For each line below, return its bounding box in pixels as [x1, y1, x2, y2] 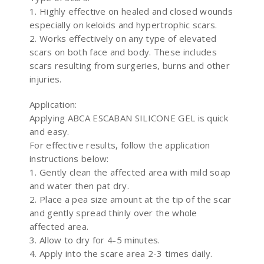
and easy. [29, 125, 70, 137]
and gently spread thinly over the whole [29, 206, 197, 219]
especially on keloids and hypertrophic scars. [29, 18, 217, 31]
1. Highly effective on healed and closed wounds [29, 5, 233, 17]
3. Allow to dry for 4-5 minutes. [29, 233, 160, 246]
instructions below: [29, 152, 109, 164]
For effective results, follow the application [29, 138, 210, 151]
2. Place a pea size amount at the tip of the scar [29, 193, 232, 205]
